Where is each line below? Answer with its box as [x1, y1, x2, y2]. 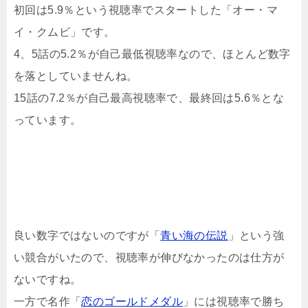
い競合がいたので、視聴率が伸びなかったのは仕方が [14, 252, 285, 263]
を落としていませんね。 [14, 70, 138, 82]
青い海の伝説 [160, 230, 228, 241]
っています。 [14, 114, 82, 126]
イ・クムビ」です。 [14, 26, 115, 38]
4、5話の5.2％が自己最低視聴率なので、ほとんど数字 [14, 48, 291, 60]
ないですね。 [14, 274, 82, 285]
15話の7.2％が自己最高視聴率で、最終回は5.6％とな [14, 92, 285, 104]
